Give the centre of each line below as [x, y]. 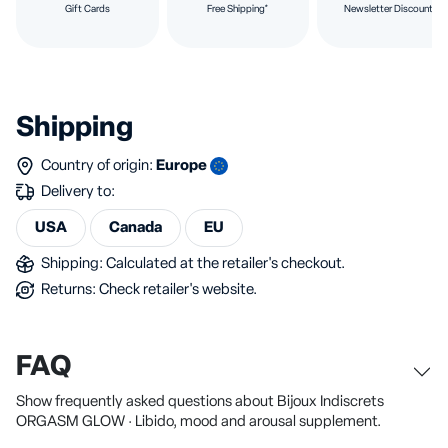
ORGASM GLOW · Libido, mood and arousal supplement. [198, 421]
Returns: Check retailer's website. [147, 289]
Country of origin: [97, 165]
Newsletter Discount [389, 9]
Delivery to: [76, 191]
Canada [135, 227]
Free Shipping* [237, 9]
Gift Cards [87, 9]
